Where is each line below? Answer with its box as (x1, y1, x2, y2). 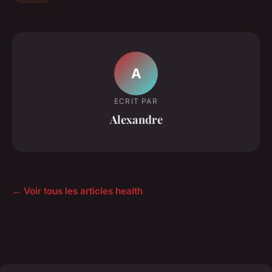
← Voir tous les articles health (12, 185, 143, 197)
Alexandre (109, 111, 163, 127)
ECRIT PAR (114, 96, 158, 106)
